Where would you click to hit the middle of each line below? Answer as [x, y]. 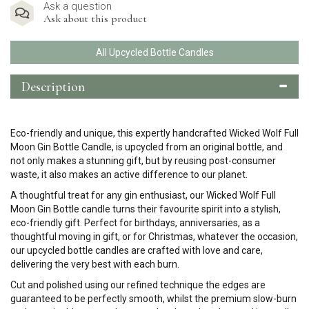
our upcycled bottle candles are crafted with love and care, [137, 250]
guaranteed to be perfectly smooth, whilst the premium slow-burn [153, 299]
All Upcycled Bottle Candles [154, 52]
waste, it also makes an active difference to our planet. [129, 175]
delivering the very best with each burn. [96, 264]
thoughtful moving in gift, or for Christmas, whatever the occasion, [154, 237]
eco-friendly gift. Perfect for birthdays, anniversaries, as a [135, 223]
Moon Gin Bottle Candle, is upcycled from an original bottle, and [147, 147]
